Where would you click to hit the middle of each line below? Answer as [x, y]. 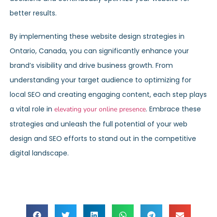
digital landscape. [39, 153]
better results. [33, 13]
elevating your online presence [100, 109]
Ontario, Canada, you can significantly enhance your [99, 51]
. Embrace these [173, 109]
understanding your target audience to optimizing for [101, 80]
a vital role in [32, 109]
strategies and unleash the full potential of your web [99, 124]
